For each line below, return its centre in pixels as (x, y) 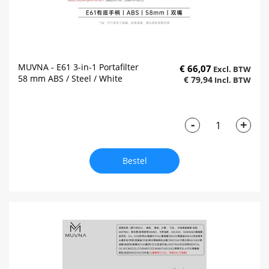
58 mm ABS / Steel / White (70, 79)
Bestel (134, 161)
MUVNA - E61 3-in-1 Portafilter (78, 67)
